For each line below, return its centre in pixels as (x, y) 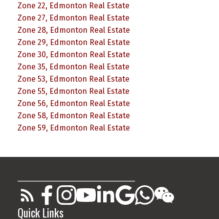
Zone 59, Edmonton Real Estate (74, 128)
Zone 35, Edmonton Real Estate (73, 66)
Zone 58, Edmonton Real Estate (74, 115)
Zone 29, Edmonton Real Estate (74, 42)
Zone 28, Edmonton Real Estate (74, 30)
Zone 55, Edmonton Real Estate (73, 91)
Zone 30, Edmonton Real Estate (74, 54)
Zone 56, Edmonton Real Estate (74, 103)
